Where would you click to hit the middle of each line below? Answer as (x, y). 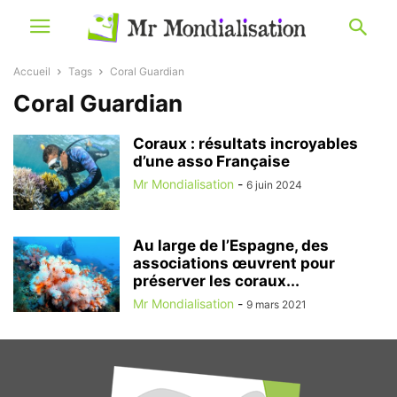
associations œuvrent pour (234, 263)
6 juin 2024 (274, 185)
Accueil (32, 71)
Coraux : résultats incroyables (245, 144)
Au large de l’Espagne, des (231, 245)
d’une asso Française (211, 161)
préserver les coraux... (216, 281)
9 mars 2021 (276, 304)
